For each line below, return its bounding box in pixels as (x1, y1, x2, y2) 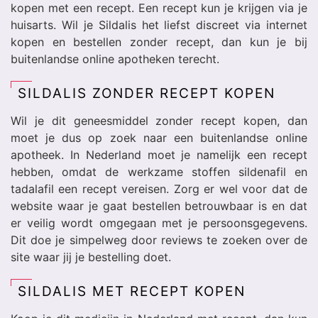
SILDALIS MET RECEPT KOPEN (18, 283, 246, 300)
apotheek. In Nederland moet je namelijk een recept (11, 148, 307, 162)
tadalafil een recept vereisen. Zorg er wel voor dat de (11, 182, 307, 196)
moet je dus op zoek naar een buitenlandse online (11, 131, 307, 145)
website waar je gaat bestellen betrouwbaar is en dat (11, 199, 307, 213)
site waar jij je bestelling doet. (11, 250, 171, 264)
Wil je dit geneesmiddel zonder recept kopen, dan (11, 114, 307, 128)
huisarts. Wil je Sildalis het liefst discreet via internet (11, 18, 307, 32)
